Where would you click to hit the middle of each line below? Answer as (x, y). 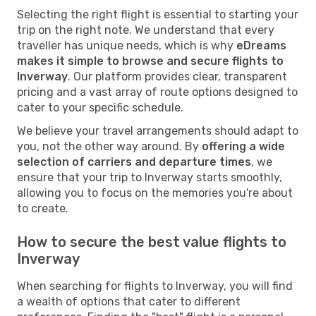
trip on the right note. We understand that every (146, 30)
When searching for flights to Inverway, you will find (155, 286)
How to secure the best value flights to (152, 242)
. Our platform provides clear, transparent (177, 76)
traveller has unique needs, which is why (127, 45)
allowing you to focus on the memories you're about (155, 193)
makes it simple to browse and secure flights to (150, 61)
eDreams (261, 45)
